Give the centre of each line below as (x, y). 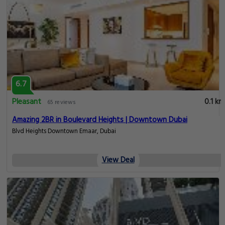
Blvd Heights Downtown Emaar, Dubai (98, 131)
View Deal (118, 160)
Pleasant (27, 102)
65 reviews (62, 102)
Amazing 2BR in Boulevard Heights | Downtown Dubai (100, 120)
